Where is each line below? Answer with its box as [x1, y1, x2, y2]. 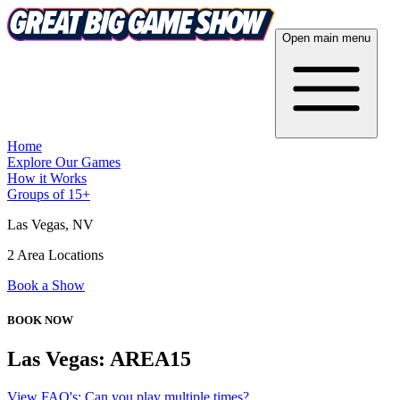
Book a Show [7, 278, 85, 293]
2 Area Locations [7, 247, 104, 262]
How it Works [7, 171, 87, 186]
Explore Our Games [7, 154, 121, 170]
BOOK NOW [7, 313, 73, 328]
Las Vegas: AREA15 [7, 347, 191, 371]
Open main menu [282, 31, 371, 45]
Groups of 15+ [7, 187, 90, 202]
